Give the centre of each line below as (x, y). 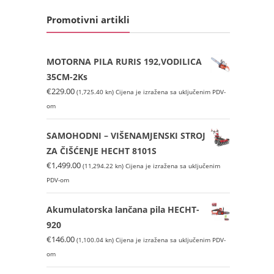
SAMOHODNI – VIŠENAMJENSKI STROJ (126, 135)
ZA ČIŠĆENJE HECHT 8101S (102, 150)
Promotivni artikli (88, 19)
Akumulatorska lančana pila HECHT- (123, 209)
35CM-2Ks (67, 76)
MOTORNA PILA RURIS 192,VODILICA (124, 61)
